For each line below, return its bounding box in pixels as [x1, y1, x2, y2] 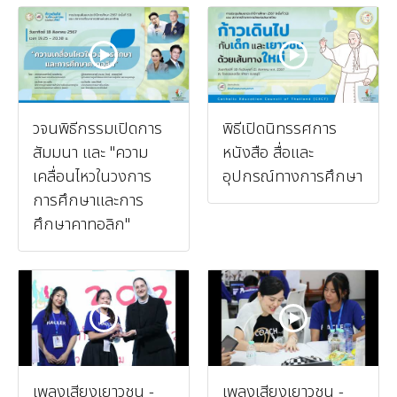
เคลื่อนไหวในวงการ [33, 164, 152, 189]
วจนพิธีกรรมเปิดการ [33, 116, 162, 141]
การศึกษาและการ [33, 188, 144, 213]
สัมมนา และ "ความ [33, 140, 148, 165]
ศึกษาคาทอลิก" [33, 212, 130, 237]
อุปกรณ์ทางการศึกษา [222, 164, 362, 189]
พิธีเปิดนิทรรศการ [222, 116, 337, 141]
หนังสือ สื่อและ [222, 140, 314, 165]
